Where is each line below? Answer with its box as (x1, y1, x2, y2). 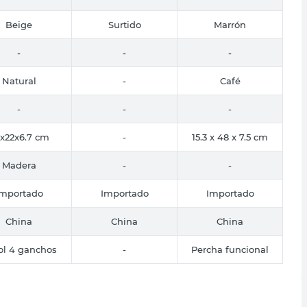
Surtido (108, 19, 141, 30)
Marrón (214, 19, 246, 30)
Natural (1, 75, 36, 86)
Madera (1, 159, 36, 171)
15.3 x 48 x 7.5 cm (192, 131, 268, 143)
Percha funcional (191, 243, 269, 255)
